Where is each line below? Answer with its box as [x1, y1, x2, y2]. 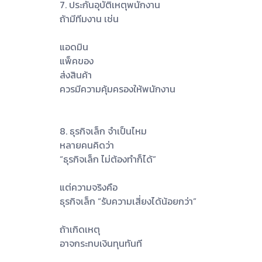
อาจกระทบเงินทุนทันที [60, 236, 142, 250]
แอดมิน [60, 39, 88, 54]
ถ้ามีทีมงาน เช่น [60, 11, 119, 26]
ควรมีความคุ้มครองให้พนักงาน [60, 81, 175, 96]
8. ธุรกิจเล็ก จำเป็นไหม [60, 123, 147, 138]
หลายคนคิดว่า [60, 137, 114, 152]
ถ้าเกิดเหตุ [60, 222, 100, 236]
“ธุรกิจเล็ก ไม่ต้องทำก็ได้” [60, 151, 156, 166]
